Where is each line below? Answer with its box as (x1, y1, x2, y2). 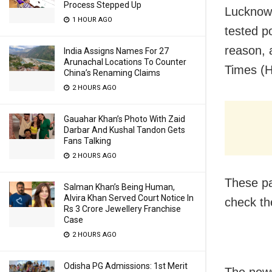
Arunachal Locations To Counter (64, 57, 186, 67)
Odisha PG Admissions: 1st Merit (64, 261, 188, 271)
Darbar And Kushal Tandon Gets (64, 125, 185, 135)
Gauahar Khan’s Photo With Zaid (64, 114, 185, 124)
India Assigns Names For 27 (64, 46, 169, 56)
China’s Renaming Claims (64, 68, 160, 78)
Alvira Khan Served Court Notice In (64, 193, 194, 203)
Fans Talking (64, 136, 111, 146)
